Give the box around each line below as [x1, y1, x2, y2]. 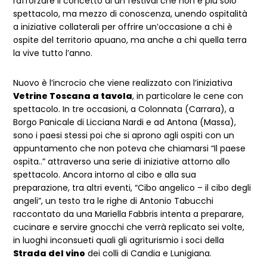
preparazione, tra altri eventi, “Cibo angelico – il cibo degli [13, 182, 252, 194]
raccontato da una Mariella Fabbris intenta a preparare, [13, 208, 244, 220]
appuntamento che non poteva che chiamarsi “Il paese [13, 142, 246, 154]
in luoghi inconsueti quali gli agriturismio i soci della [13, 234, 225, 246]
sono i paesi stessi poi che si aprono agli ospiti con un [13, 129, 235, 141]
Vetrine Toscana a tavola [13, 90, 133, 102]
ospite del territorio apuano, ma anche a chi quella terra [13, 34, 247, 46]
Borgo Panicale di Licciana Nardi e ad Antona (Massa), [13, 116, 237, 128]
